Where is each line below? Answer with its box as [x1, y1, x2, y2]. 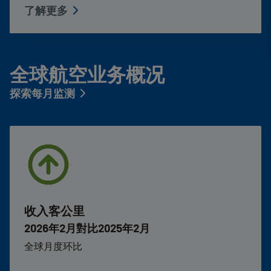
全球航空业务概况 [10, 62, 165, 85]
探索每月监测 [10, 87, 75, 100]
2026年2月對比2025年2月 [24, 221, 150, 235]
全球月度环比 [24, 240, 82, 252]
